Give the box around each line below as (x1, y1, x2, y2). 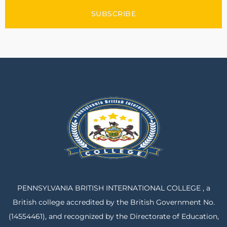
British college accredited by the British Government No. (12, 198, 215, 207)
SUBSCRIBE (91, 9, 136, 18)
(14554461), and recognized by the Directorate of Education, (8, 212, 219, 221)
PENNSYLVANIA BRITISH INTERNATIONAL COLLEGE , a (17, 183, 210, 193)
